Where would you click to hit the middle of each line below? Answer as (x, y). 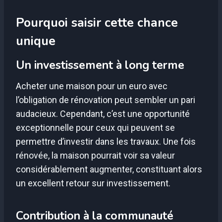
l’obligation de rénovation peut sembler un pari (106, 100)
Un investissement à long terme (100, 65)
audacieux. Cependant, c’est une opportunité (103, 114)
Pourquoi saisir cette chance (97, 23)
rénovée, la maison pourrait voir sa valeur (95, 156)
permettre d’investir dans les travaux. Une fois (106, 142)
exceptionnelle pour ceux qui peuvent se (95, 128)
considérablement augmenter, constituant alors (109, 169)
